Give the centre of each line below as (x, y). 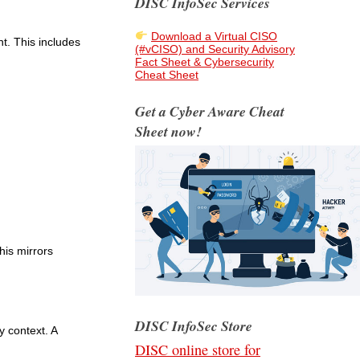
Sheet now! (168, 131)
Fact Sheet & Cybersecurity (205, 62)
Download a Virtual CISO (215, 36)
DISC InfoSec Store (194, 326)
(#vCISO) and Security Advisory (215, 49)
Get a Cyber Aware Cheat (210, 111)
